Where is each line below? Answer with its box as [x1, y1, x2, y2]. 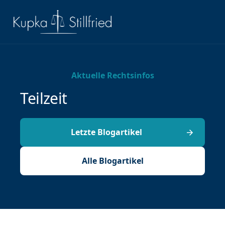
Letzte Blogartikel [71, 127, 142, 138]
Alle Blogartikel [81, 155, 144, 167]
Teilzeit [20, 88, 67, 109]
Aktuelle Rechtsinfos [71, 70, 154, 81]
